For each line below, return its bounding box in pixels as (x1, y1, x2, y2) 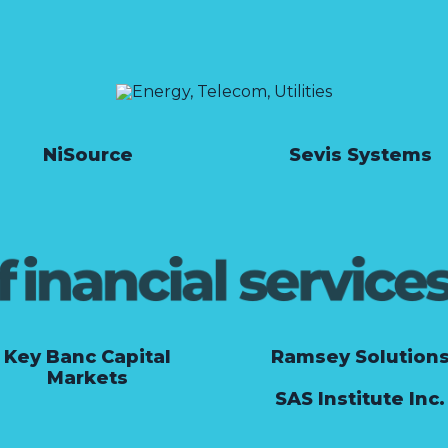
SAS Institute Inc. (275, 387, 446, 410)
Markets (47, 366, 129, 389)
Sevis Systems (288, 143, 432, 166)
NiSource (42, 143, 133, 166)
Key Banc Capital (4, 345, 172, 368)
